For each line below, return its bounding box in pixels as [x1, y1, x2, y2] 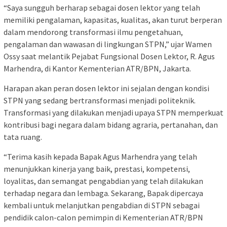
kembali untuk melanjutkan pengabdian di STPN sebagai [4, 200, 200, 210]
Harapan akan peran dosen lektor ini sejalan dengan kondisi [4, 83, 209, 93]
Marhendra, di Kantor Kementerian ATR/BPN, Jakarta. [4, 63, 191, 73]
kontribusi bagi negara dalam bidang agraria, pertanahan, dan [4, 119, 218, 130]
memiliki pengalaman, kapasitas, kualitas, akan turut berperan [4, 14, 222, 25]
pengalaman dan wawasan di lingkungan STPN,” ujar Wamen [4, 39, 212, 49]
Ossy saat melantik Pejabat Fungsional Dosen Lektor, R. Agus [4, 51, 215, 61]
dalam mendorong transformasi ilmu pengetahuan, [4, 26, 183, 37]
